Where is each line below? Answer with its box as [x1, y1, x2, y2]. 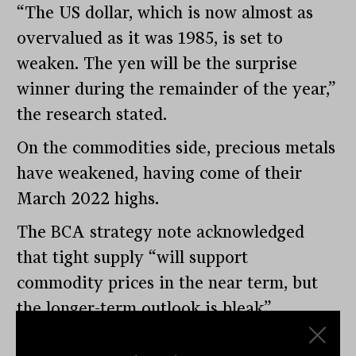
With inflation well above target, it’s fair [17, 332, 325, 352]
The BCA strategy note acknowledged [17, 222, 305, 242]
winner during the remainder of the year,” [17, 79, 337, 99]
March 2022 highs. [17, 189, 160, 209]
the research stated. [17, 105, 168, 125]
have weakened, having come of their [17, 164, 303, 184]
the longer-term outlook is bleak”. [17, 299, 275, 319]
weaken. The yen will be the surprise [17, 54, 298, 74]
